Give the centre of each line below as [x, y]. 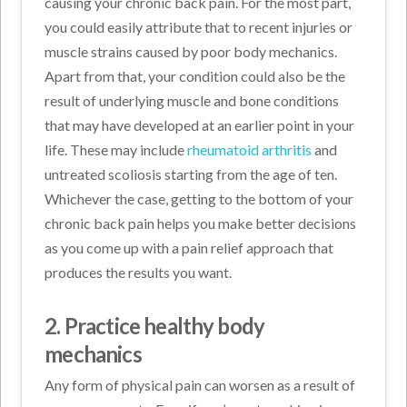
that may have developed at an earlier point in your [200, 125]
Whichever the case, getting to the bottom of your [199, 199]
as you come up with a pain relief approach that [189, 248]
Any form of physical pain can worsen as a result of [200, 385]
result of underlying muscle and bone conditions [192, 101]
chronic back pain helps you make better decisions [201, 223]
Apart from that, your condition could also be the [195, 76]
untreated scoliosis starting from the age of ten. [191, 174]
